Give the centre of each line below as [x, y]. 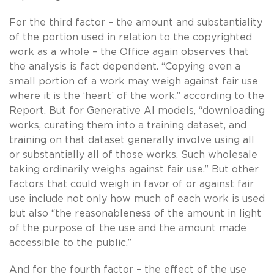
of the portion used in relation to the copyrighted [131, 37]
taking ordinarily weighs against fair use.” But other [134, 169]
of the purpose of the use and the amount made [128, 228]
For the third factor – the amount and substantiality [136, 22]
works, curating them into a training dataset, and [128, 125]
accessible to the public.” [70, 243]
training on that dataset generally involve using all [132, 140]
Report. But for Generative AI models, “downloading [137, 110]
